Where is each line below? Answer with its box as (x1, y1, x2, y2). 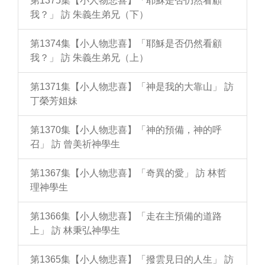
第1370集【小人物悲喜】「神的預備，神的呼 (30, 125, 222, 135)
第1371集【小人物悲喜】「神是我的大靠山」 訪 (30, 82, 234, 92)
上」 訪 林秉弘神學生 (30, 225, 120, 236)
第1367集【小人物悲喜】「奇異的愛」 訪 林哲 (30, 168, 227, 179)
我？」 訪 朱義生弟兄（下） (30, 9, 148, 20)
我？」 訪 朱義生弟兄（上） (30, 53, 148, 63)
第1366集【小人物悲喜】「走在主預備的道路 (30, 211, 222, 222)
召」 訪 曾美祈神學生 (30, 139, 120, 150)
